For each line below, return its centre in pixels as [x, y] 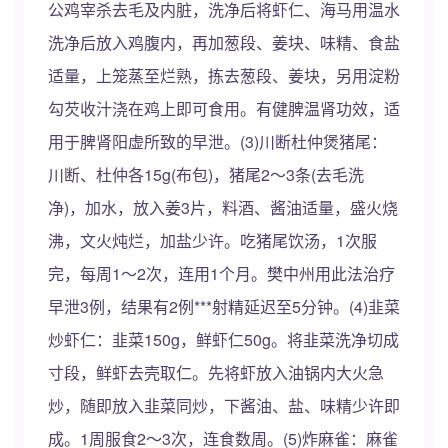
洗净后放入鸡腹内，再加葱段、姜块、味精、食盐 [224, 42]
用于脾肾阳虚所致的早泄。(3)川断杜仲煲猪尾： [217, 141]
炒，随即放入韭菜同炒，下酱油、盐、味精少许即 [224, 405]
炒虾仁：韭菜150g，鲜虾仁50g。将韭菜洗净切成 [223, 339]
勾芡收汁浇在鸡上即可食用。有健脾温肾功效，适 [224, 108]
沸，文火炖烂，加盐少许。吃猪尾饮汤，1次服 [212, 240]
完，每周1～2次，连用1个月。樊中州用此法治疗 [221, 273]
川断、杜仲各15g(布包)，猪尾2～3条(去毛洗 [206, 174]
